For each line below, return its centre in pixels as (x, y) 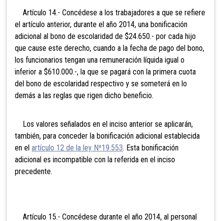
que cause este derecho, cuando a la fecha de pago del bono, (110, 48)
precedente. (34, 171)
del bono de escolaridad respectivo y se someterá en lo (101, 83)
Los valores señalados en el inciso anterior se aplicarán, (104, 124)
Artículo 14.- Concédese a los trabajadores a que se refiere (110, 12)
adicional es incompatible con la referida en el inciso (95, 159)
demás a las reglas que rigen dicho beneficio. (84, 95)
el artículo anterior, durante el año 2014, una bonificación (101, 24)
